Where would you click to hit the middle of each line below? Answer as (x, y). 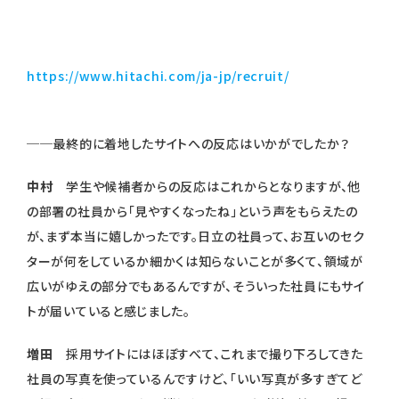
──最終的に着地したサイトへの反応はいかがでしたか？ (188, 144)
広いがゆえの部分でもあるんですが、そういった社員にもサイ (196, 286)
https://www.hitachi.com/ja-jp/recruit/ (158, 76)
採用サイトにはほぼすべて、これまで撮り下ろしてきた (215, 354)
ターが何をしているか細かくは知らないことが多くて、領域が (195, 261)
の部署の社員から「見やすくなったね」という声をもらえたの (192, 212)
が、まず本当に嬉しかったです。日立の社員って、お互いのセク (196, 236)
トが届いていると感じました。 (109, 311)
